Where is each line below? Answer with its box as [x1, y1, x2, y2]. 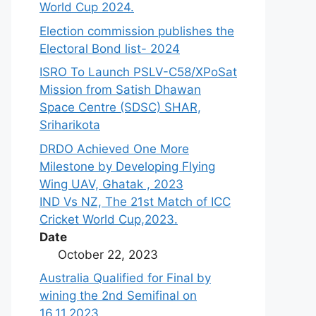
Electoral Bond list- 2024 [39, 41, 180, 56]
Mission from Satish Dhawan [39, 83, 201, 97]
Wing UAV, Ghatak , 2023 [39, 176, 183, 191]
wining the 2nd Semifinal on [39, 288, 197, 303]
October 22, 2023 [57, 247, 158, 262]
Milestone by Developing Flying [39, 159, 215, 174]
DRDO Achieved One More [39, 141, 189, 156]
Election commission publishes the [39, 23, 234, 38]
